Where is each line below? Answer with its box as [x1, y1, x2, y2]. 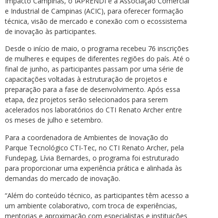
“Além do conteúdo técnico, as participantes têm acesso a [5, 191, 189, 200]
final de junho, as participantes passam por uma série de [5, 64, 183, 74]
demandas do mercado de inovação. [5, 173, 120, 183]
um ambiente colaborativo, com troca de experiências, [5, 201, 177, 211]
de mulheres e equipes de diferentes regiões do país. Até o [5, 54, 190, 64]
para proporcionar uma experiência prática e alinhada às [5, 163, 182, 173]
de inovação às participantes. [5, 26, 96, 36]
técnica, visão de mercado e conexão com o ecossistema [5, 16, 187, 26]
